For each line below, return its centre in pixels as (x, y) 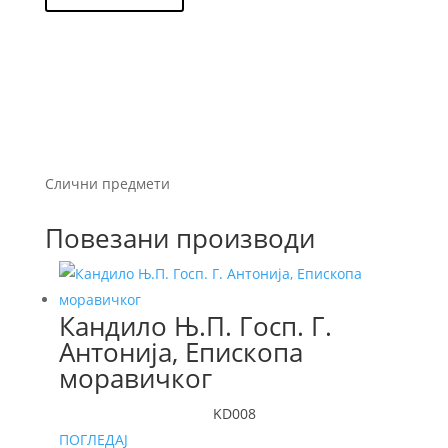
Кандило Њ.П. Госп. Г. (195, 326)
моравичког (135, 378)
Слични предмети (107, 184)
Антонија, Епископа (180, 352)
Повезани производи (179, 238)
